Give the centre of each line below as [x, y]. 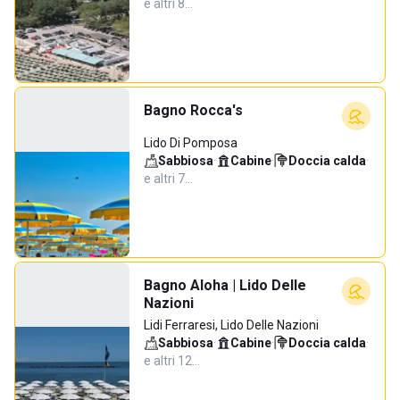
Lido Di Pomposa [191, 143]
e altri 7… [168, 179]
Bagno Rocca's [193, 110]
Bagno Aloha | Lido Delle [225, 285]
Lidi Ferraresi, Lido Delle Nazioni [231, 325]
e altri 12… [172, 361]
